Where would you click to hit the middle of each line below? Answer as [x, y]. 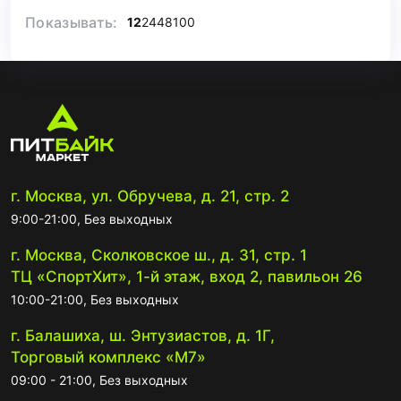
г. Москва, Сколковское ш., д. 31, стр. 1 [159, 255]
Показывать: [72, 22]
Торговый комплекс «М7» [108, 357]
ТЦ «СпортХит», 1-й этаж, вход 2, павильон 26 [187, 276]
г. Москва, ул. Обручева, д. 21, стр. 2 [150, 196]
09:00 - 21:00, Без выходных [99, 380]
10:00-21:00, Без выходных [95, 299]
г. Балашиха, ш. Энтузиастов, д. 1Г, [143, 335]
